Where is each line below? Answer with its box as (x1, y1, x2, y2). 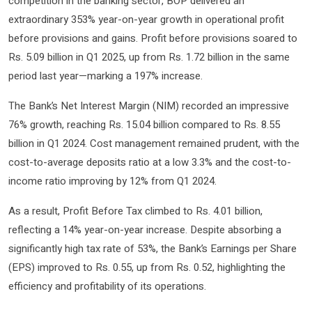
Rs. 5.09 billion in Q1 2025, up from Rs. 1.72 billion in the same (8, 49, 290, 65)
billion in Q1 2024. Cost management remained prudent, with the (8, 136, 299, 151)
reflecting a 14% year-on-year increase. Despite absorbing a (8, 222, 281, 237)
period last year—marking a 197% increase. (8, 68, 203, 84)
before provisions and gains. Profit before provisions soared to (8, 31, 297, 46)
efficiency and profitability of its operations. (8, 279, 206, 294)
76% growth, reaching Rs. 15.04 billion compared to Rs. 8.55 (8, 117, 280, 132)
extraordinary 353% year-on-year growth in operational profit (8, 12, 284, 27)
